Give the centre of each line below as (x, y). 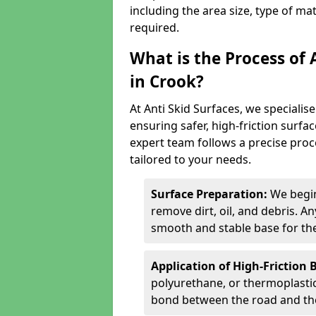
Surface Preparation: (211, 194)
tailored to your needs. (190, 159)
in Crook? (167, 81)
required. (154, 28)
